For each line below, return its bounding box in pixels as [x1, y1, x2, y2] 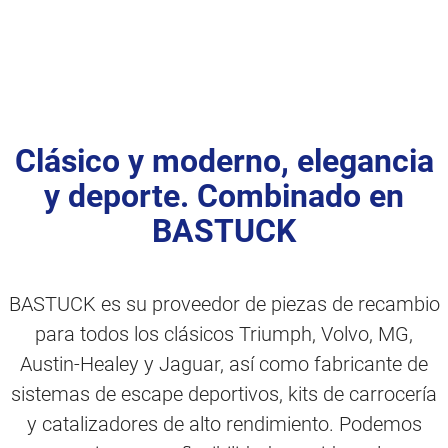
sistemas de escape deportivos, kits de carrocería [11, 382, 437, 407]
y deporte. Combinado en [44, 177, 404, 216]
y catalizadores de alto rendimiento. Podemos [26, 412, 422, 437]
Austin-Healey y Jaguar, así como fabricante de [20, 352, 428, 377]
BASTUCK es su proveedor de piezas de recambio [8, 292, 440, 317]
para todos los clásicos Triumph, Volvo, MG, [35, 322, 413, 347]
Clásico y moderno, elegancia [14, 142, 434, 181]
